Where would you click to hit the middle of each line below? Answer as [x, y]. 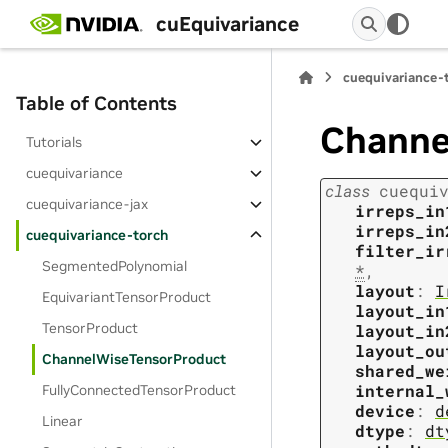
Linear [63, 421]
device [385, 411]
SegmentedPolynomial [115, 266]
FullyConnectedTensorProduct [139, 390]
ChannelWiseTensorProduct [134, 359]
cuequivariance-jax [87, 204]
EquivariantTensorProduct [127, 297]
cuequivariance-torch [97, 235]
